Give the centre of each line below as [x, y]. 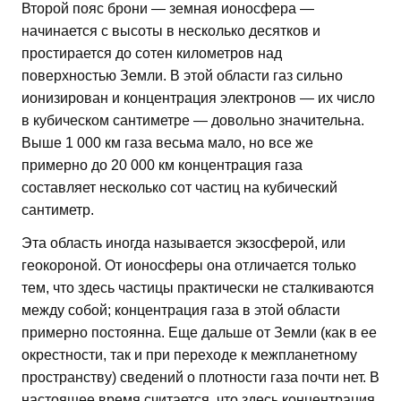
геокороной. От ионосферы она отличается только [189, 266]
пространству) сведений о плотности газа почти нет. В [200, 378]
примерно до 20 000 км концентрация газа [162, 166]
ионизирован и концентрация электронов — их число [198, 98]
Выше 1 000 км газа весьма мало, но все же [167, 143]
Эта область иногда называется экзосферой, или [183, 243]
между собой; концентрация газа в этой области [181, 311]
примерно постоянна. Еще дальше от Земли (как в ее [199, 333]
